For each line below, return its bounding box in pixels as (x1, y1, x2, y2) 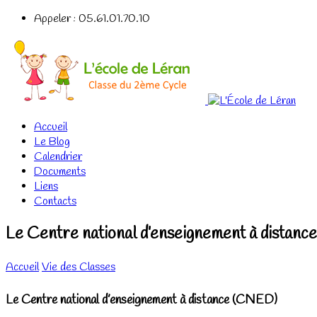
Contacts (34, 194, 76, 209)
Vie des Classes (42, 259, 115, 275)
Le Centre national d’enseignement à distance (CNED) (6, 291, 277, 309)
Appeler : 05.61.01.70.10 (34, 11, 150, 26)
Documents (34, 164, 86, 179)
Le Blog (34, 134, 70, 149)
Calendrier (34, 149, 82, 164)
